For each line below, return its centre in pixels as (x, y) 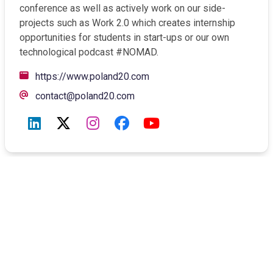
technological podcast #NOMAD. (89, 52)
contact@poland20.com (85, 96)
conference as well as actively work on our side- (122, 9)
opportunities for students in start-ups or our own (124, 38)
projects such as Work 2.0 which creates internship (127, 23)
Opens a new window (194, 76)
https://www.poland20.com (92, 77)
